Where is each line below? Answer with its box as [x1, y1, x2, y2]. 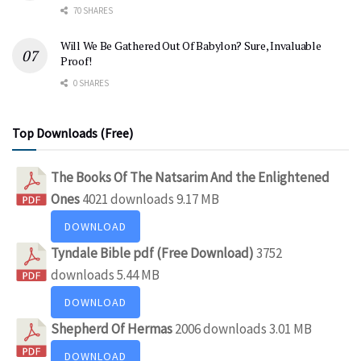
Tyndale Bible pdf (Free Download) [51, 243, 256, 262]
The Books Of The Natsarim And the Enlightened [51, 168, 330, 186]
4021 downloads [82, 189, 174, 208]
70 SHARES [72, 4, 113, 16]
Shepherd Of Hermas [51, 319, 175, 338]
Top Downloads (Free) [12, 124, 133, 141]
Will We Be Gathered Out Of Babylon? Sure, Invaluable [60, 37, 322, 53]
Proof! [60, 52, 92, 68]
